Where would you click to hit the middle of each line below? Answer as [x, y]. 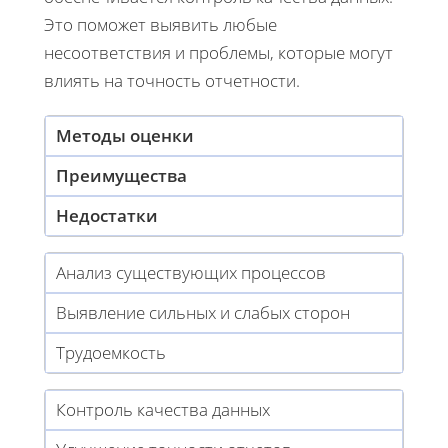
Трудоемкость [111, 352]
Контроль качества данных [163, 409]
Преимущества [121, 175]
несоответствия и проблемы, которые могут [218, 52]
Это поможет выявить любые [160, 24]
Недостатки [107, 215]
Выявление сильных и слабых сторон [203, 312]
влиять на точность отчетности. [172, 80]
